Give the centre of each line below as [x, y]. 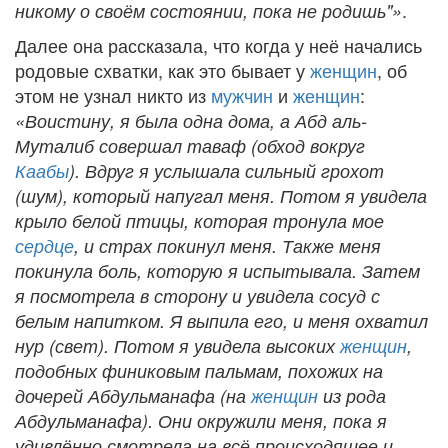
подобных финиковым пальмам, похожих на [199, 370]
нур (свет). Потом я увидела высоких [177, 345]
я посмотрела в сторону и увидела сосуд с [197, 295]
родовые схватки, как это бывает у [162, 69]
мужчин [242, 94]
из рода [352, 395]
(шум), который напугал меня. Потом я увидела [221, 195]
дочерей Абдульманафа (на [133, 395]
